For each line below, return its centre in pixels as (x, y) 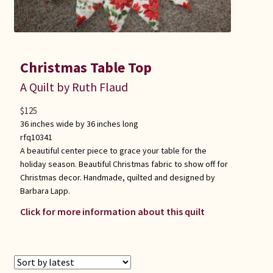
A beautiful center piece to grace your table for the (113, 150)
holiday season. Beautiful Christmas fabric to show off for (124, 164)
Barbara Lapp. (45, 190)
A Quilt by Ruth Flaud (74, 87)
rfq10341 (36, 137)
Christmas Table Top (86, 67)
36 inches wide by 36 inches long (79, 123)
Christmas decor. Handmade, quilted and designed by (117, 177)
